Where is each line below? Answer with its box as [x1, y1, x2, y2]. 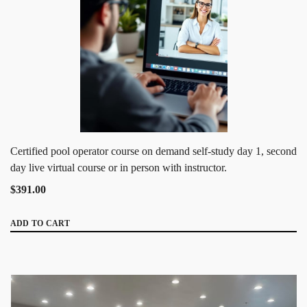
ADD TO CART [10, 218, 71, 228]
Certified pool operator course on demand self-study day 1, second [10, 145, 297, 157]
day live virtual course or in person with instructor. [10, 161, 227, 173]
